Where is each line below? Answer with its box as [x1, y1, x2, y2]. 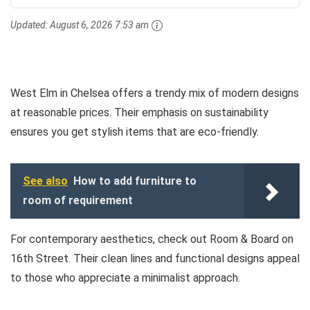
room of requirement [23, 193, 133, 207]
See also [23, 174, 68, 188]
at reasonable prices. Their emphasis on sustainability [10, 105, 268, 119]
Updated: [10, 19, 50, 30]
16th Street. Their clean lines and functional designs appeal [10, 251, 300, 265]
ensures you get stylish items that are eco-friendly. [10, 125, 259, 138]
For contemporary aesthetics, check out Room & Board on [10, 232, 293, 246]
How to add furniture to [73, 174, 197, 188]
